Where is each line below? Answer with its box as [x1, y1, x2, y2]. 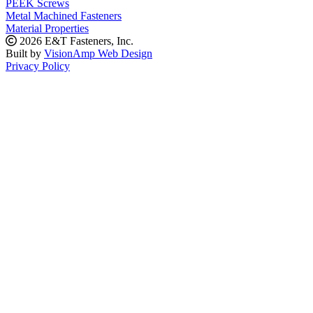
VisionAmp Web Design [44, 48, 152, 59]
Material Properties [6, 22, 89, 34]
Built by [6, 48, 44, 59]
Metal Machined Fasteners [6, 10, 122, 22]
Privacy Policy [6, 60, 70, 72]
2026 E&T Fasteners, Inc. [17, 35, 133, 47]
